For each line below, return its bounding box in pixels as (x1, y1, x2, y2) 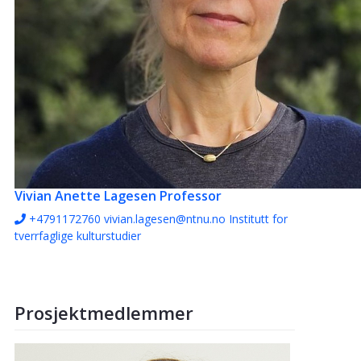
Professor (160, 187, 222, 205)
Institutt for (229, 211, 288, 227)
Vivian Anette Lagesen (15, 187, 156, 205)
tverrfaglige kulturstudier (15, 228, 141, 244)
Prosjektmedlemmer (15, 301, 193, 326)
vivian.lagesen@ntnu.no (104, 211, 226, 227)
